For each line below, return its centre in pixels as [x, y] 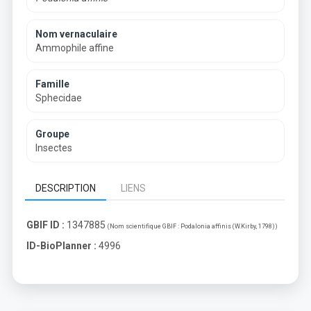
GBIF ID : [45, 225]
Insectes [54, 148]
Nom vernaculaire [76, 34]
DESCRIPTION [66, 188]
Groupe [52, 134]
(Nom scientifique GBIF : [144, 226]
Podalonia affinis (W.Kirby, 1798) [228, 226]
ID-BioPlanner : [61, 246]
